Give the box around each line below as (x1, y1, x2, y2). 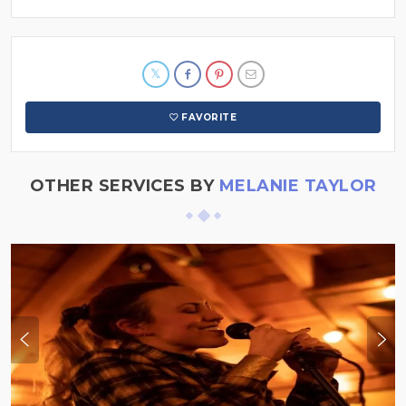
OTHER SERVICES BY (29, 176, 219, 197)
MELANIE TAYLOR (218, 176, 377, 197)
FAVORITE (181, 111, 237, 124)
